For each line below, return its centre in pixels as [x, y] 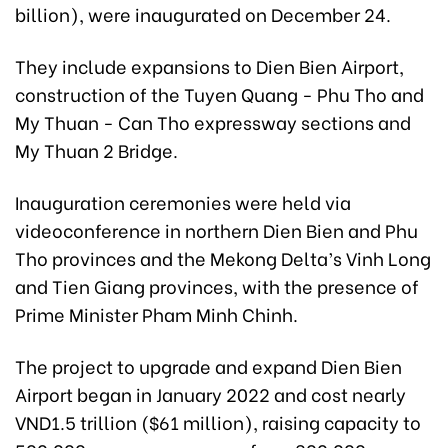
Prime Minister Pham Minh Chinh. [156, 313]
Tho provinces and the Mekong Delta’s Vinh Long [223, 257]
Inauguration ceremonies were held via [183, 201]
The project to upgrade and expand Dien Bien [208, 365]
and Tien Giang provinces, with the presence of [217, 285]
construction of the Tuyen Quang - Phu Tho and [219, 93]
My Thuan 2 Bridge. [96, 149]
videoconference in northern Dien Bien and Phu [216, 229]
